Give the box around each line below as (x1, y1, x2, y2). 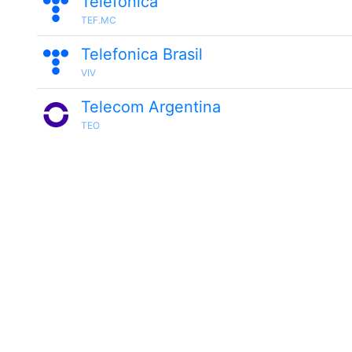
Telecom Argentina (81, 97, 221, 116)
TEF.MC (81, 14, 116, 26)
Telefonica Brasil (81, 45, 203, 64)
